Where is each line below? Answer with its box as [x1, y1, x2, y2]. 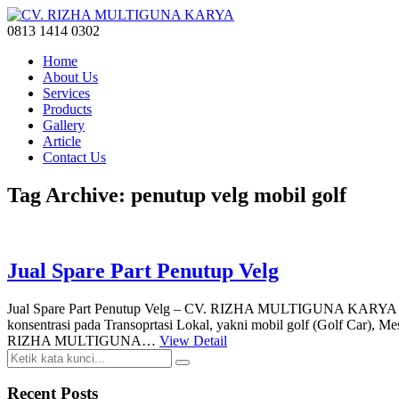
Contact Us [43, 150, 106, 165]
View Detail [159, 332, 227, 348]
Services [43, 85, 90, 101]
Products [43, 102, 92, 117]
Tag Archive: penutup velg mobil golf [7, 183, 346, 207]
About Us [43, 69, 98, 85]
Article [43, 134, 81, 149]
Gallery [43, 118, 85, 133]
